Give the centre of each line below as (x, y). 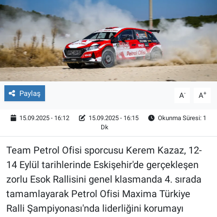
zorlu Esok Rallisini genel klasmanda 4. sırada (104, 179)
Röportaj (43, 17)
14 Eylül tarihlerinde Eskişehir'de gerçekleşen (102, 164)
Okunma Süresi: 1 (182, 118)
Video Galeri (50, 42)
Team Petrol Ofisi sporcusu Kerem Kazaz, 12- (104, 150)
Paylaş (30, 93)
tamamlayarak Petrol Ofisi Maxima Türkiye (98, 194)
